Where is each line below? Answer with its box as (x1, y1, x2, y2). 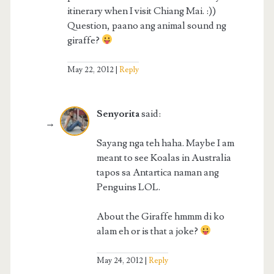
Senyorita (96, 107, 139, 120)
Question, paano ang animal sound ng (67, 19, 226, 32)
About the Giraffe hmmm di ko (96, 210, 224, 223)
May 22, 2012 (67, 64, 114, 75)
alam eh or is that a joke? (96, 224, 200, 237)
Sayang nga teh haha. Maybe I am (96, 136, 234, 149)
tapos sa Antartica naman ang (96, 166, 219, 179)
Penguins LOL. (96, 180, 160, 193)
